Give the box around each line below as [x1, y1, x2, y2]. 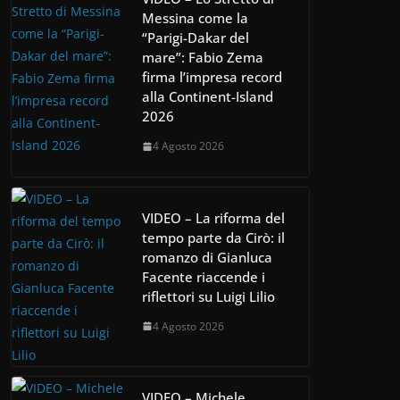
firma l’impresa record [142, 68, 282, 87]
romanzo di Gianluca [142, 247, 272, 266]
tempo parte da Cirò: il [142, 228, 285, 246]
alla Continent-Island [142, 87, 273, 106]
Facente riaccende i [142, 267, 265, 286]
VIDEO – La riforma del [142, 208, 285, 227]
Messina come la [142, 9, 248, 28]
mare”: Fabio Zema [142, 48, 263, 67]
